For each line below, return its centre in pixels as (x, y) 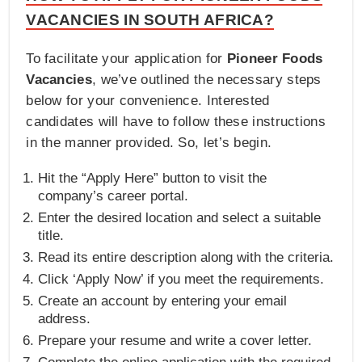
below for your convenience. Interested (148, 101)
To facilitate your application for (126, 59)
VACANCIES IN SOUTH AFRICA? (150, 20)
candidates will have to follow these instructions (176, 122)
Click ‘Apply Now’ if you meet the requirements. (181, 280)
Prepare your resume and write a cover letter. (175, 341)
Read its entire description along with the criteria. (186, 258)
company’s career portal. (114, 196)
